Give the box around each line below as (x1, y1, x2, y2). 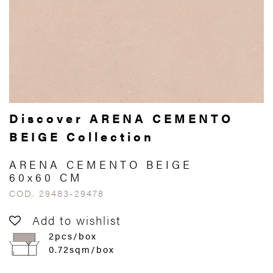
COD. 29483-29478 (9, 186, 104, 200)
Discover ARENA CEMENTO (9, 109, 233, 127)
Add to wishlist (32, 212, 121, 229)
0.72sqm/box (49, 243, 115, 256)
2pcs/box (49, 229, 97, 243)
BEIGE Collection (9, 127, 154, 146)
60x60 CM (9, 169, 83, 185)
